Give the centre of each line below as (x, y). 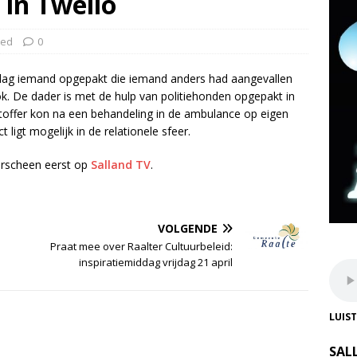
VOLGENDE (188, 228)
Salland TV (121, 165)
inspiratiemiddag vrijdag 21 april (156, 262)
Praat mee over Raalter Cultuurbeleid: (142, 246)
